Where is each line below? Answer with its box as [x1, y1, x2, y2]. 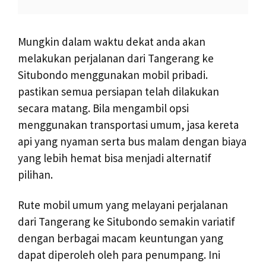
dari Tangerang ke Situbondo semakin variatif [18, 214, 235, 229]
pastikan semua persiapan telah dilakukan [18, 84, 219, 99]
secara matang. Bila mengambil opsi [18, 100, 189, 115]
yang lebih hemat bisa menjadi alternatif [18, 150, 211, 165]
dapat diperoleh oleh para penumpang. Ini [18, 247, 220, 262]
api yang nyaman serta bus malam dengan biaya [18, 134, 246, 148]
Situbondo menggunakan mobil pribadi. [18, 67, 208, 82]
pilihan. [18, 167, 53, 182]
